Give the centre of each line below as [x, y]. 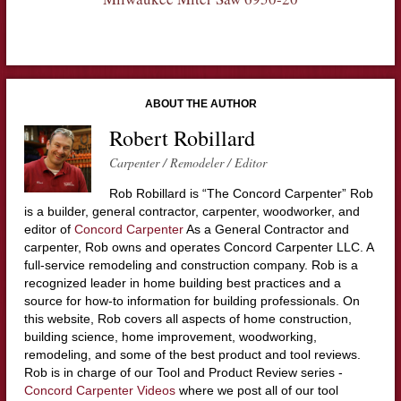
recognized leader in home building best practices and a [182, 282]
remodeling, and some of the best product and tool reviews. [192, 354]
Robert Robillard [182, 137]
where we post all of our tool [256, 390]
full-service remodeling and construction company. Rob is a [191, 264]
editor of [49, 229]
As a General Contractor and [266, 229]
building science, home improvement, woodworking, [170, 336]
